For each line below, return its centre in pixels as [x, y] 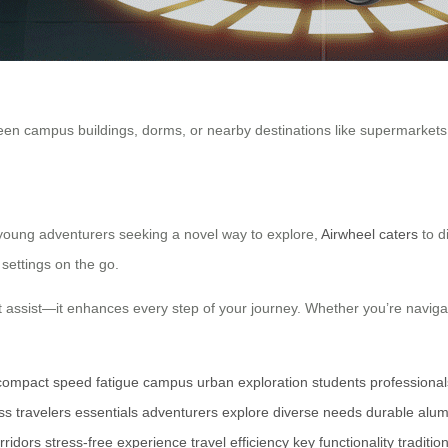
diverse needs [317, 412]
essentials [106, 412]
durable [390, 412]
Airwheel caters [369, 234]
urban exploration [252, 382]
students [339, 382]
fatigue [117, 382]
